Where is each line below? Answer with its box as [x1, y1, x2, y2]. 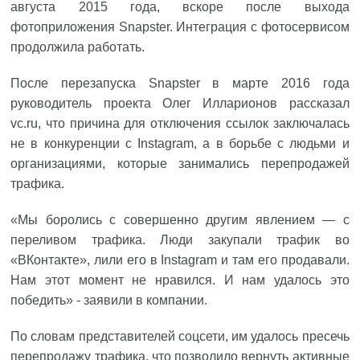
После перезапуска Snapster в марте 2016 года [10, 76, 350, 90]
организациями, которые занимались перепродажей [10, 157, 350, 170]
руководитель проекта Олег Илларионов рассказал [10, 96, 350, 110]
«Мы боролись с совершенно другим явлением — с [10, 213, 350, 227]
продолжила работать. [10, 40, 145, 54]
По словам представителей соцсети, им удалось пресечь [10, 329, 350, 343]
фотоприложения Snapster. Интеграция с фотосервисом [10, 20, 350, 34]
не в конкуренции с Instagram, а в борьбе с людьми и [10, 137, 350, 150]
